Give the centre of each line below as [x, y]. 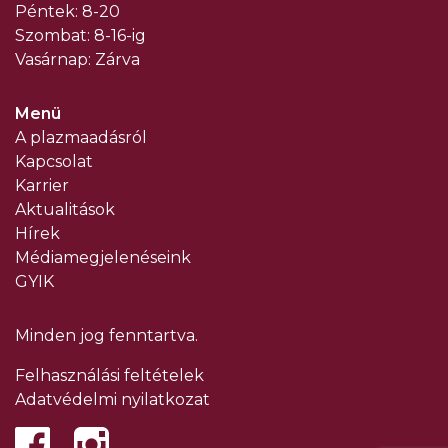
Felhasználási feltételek [109, 375]
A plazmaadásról [81, 137]
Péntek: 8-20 [67, 11]
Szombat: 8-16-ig [80, 35]
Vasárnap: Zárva [77, 59]
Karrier [42, 185]
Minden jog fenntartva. [106, 335]
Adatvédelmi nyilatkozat [112, 399]
